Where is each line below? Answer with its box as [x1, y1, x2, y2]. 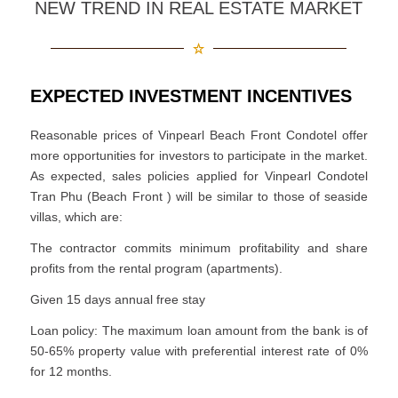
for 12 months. [29, 363, 112, 378]
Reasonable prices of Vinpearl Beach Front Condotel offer [29, 128, 369, 143]
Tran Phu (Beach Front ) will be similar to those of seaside [29, 189, 369, 204]
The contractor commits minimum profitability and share [29, 241, 369, 256]
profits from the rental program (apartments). [29, 261, 283, 276]
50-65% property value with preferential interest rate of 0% [29, 343, 369, 358]
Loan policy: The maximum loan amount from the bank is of [29, 322, 369, 338]
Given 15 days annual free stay [29, 292, 205, 307]
